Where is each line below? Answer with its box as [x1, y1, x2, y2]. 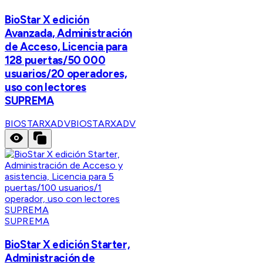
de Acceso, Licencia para [5, 39, 128, 53]
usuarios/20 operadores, [5, 66, 127, 80]
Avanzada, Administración [5, 26, 133, 40]
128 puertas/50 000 [5, 53, 106, 67]
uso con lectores [5, 80, 87, 94]
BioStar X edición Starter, [5, 237, 130, 251]
